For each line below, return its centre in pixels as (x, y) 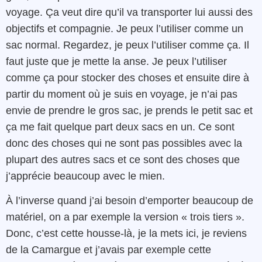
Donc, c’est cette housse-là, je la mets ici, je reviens (126, 234)
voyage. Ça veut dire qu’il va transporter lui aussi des (129, 12)
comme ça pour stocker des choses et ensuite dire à (127, 77)
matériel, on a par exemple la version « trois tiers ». (125, 217)
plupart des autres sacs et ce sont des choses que (123, 159)
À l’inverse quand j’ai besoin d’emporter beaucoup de (130, 201)
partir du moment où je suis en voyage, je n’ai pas (122, 94)
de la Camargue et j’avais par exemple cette (108, 250)
